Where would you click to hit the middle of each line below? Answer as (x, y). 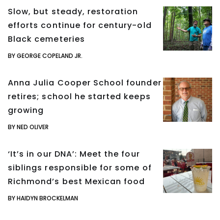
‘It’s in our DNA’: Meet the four (74, 154)
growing (26, 110)
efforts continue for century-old (80, 25)
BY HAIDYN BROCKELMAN (43, 198)
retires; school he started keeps (79, 96)
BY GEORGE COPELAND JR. (45, 55)
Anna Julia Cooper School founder (85, 82)
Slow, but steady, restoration (73, 11)
